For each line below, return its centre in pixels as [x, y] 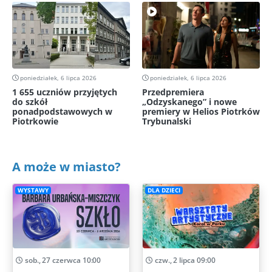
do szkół [30, 101]
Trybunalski [167, 121]
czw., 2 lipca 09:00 [184, 260]
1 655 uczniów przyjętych [65, 92]
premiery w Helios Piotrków [201, 111]
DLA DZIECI [164, 191]
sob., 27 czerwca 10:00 [62, 260]
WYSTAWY [33, 191]
